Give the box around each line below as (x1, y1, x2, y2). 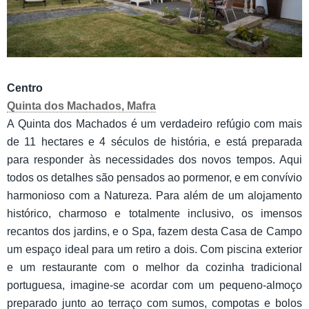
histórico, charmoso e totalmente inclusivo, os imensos (7, 208, 302, 220)
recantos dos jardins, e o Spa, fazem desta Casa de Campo (7, 226, 302, 238)
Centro (7, 82, 43, 94)
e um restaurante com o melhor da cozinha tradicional (7, 261, 302, 274)
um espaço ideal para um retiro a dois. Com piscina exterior (7, 243, 302, 256)
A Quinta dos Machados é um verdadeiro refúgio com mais (7, 118, 302, 130)
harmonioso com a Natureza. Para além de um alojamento (7, 190, 302, 202)
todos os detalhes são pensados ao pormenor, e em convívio (7, 172, 302, 184)
